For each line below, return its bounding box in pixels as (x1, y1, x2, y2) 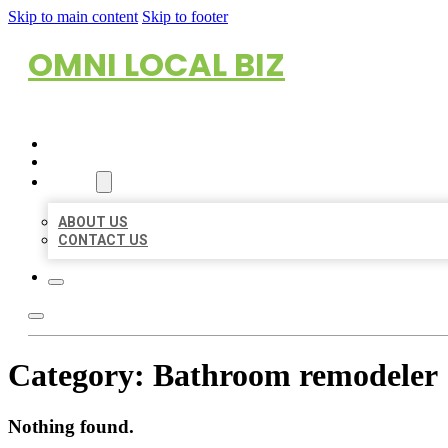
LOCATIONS (48, 154, 127, 170)
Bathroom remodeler (153, 357, 438, 394)
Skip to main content (8, 8, 138, 25)
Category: (8, 357, 153, 394)
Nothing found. (8, 415, 134, 437)
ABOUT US (58, 214, 128, 230)
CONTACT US (58, 232, 148, 248)
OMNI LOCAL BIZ (28, 42, 285, 87)
